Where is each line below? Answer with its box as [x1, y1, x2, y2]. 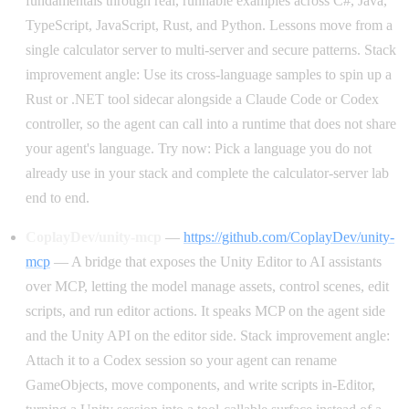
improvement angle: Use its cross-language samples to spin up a [26, 66, 392, 82]
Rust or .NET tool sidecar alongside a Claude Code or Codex [26, 90, 379, 107]
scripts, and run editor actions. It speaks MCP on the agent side [26, 302, 385, 319]
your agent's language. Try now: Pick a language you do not [26, 140, 372, 156]
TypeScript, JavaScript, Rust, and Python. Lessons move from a [26, 16, 393, 33]
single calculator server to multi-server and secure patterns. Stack [26, 41, 396, 58]
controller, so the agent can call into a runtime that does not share [26, 115, 396, 131]
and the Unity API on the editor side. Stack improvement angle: [26, 327, 390, 343]
